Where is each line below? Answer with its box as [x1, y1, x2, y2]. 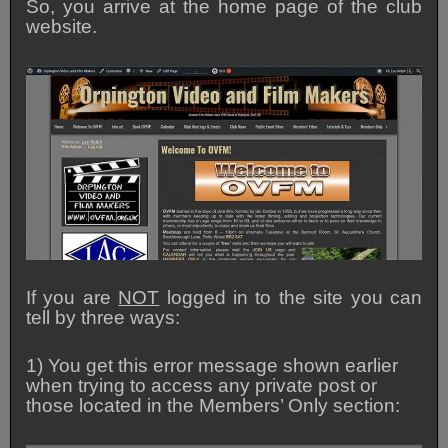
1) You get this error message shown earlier [26, 354, 399, 376]
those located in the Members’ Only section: [26, 394, 401, 416]
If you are [26, 286, 119, 308]
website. [26, 15, 98, 37]
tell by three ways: [26, 306, 181, 328]
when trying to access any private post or [26, 374, 378, 396]
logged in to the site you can [159, 286, 422, 308]
